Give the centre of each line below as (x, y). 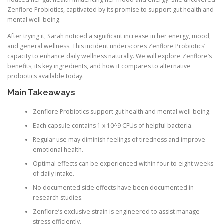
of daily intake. (53, 173)
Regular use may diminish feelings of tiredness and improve (119, 139)
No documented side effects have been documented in (113, 187)
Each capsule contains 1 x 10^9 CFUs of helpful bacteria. (113, 125)
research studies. (58, 197)
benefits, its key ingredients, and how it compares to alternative (99, 66)
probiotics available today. (46, 76)
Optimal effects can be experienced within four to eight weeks (123, 163)
